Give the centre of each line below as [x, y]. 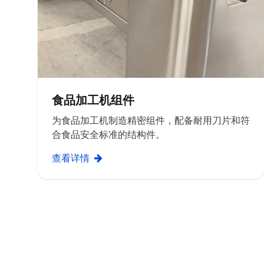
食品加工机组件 [93, 100]
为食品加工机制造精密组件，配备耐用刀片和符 [151, 120]
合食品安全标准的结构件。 [108, 134]
